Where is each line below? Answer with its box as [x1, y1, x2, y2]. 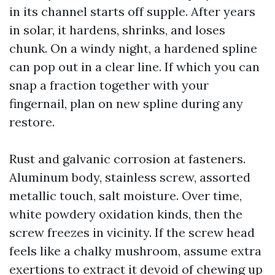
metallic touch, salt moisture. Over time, [9, 188, 242, 203]
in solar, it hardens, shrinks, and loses [9, 22, 225, 37]
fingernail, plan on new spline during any [9, 96, 243, 111]
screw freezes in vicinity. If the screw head [9, 225, 255, 240]
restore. [9, 114, 55, 130]
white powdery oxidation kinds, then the [9, 206, 242, 222]
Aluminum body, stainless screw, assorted [9, 169, 250, 185]
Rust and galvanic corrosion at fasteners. [9, 151, 246, 166]
